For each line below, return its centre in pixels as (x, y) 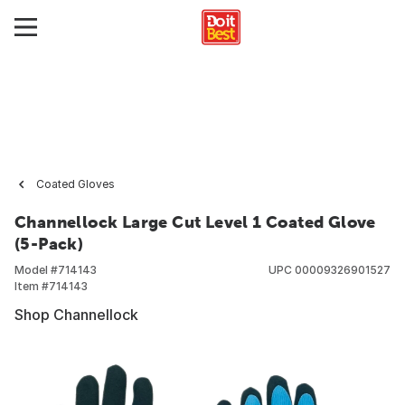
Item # (32, 286)
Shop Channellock (76, 315)
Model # (36, 270)
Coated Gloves (75, 184)
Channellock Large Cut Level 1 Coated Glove (195, 222)
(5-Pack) (49, 244)
